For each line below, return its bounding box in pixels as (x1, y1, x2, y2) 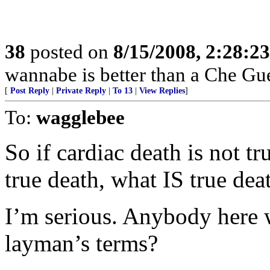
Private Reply (56, 86, 106, 95)
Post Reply (10, 86, 49, 95)
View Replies (139, 86, 185, 95)
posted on (25, 40, 113, 63)
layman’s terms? (5, 230, 158, 256)
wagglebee (36, 106, 125, 128)
